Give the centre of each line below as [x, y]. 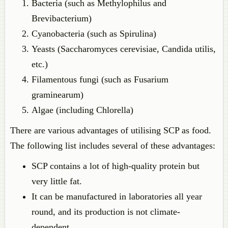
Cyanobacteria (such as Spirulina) [94, 34]
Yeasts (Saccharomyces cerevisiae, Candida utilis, [124, 49]
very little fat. [57, 181]
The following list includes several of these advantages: [113, 146]
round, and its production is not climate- [106, 212]
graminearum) [58, 95]
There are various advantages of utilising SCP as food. [111, 130]
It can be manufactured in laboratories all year [117, 196]
